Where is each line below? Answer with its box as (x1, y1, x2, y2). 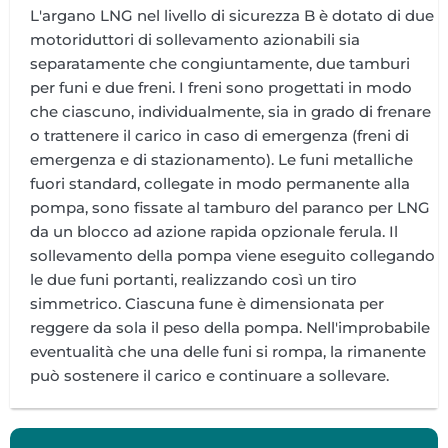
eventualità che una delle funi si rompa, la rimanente (30, 341, 426, 361)
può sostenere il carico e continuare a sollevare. (30, 365, 389, 385)
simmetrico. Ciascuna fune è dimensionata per (30, 293, 384, 313)
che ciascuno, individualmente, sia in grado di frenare (30, 101, 431, 121)
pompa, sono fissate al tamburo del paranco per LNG (30, 197, 430, 217)
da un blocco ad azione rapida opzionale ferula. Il (30, 221, 398, 241)
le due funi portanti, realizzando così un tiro (30, 269, 357, 289)
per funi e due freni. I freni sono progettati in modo (30, 77, 412, 97)
